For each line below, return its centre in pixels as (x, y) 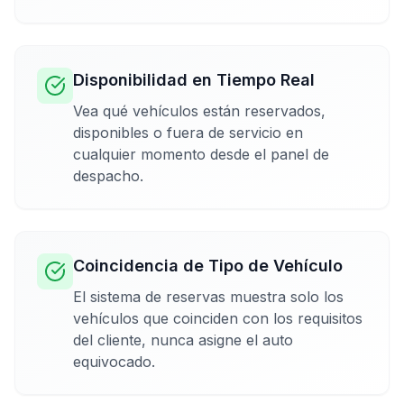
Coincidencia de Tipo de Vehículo (208, 265)
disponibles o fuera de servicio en (188, 132)
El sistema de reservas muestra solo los (208, 296)
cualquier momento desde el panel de (201, 154)
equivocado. (114, 361)
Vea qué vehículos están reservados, (199, 110)
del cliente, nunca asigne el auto (183, 340)
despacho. (108, 175)
